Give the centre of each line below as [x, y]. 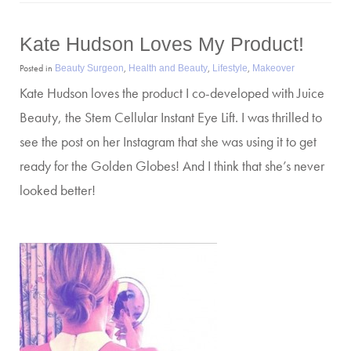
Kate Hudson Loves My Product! [162, 44]
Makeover [273, 68]
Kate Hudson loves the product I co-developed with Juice [172, 93]
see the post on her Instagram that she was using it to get [168, 141]
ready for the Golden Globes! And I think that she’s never [172, 166]
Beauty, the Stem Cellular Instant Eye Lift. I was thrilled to [171, 117]
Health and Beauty [168, 68]
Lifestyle [230, 68]
